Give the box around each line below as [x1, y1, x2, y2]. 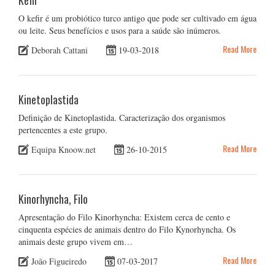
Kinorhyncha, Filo [18, 190, 88, 207]
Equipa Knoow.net [31, 143, 96, 155]
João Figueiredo [31, 255, 87, 267]
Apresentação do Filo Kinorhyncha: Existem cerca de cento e [18, 211, 230, 223]
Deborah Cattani [31, 44, 88, 56]
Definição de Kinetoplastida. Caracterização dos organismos [18, 111, 225, 123]
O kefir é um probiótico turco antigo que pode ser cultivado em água [18, 12, 257, 24]
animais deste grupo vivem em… [18, 235, 133, 247]
